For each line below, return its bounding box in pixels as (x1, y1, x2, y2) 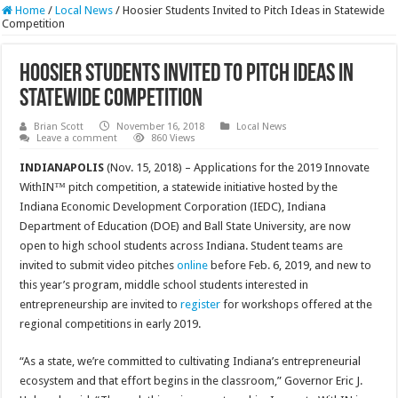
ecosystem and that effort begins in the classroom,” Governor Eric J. (20, 374, 363, 388)
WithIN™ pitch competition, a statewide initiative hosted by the (20, 180, 338, 195)
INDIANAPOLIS (20, 161, 105, 175)
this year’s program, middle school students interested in (20, 278, 309, 292)
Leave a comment (36, 132, 118, 145)
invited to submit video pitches (20, 259, 178, 273)
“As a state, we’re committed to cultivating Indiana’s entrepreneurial (20, 354, 362, 369)
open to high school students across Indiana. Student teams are (20, 239, 344, 253)
